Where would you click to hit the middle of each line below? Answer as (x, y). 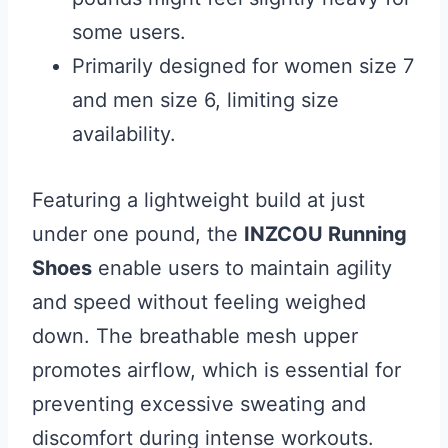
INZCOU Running (325, 233)
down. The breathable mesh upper (195, 335)
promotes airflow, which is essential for (216, 369)
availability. (124, 133)
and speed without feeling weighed (199, 301)
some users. (129, 31)
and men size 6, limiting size (205, 99)
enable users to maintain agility (242, 267)
